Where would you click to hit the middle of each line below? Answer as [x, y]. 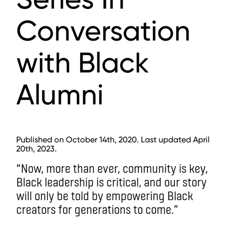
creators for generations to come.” [97, 209]
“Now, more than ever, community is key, [112, 168]
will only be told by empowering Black [105, 195]
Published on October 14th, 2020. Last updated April [113, 140]
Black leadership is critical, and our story [111, 182]
